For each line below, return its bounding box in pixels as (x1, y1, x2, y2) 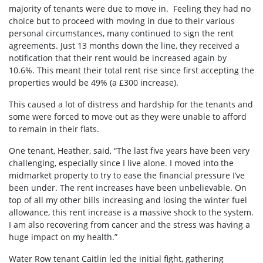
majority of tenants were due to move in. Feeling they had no (9, 3, 251, 15)
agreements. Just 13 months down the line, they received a (9, 40, 240, 52)
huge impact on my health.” (9, 231, 117, 243)
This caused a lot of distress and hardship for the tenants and (9, 99, 253, 110)
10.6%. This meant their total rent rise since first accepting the (9, 65, 254, 76)
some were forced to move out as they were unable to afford (9, 111, 247, 123)
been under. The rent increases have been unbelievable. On (9, 182, 247, 194)
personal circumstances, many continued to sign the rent (9, 28, 234, 39)
